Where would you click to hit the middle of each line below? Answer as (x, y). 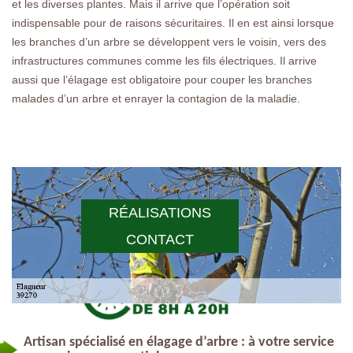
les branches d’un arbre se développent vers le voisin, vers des (169, 41)
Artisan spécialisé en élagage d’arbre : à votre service (179, 342)
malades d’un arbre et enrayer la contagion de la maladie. (156, 98)
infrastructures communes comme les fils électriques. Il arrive (164, 60)
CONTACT (160, 240)
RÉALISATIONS (160, 213)
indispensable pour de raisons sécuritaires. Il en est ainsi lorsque (173, 22)
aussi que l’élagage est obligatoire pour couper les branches (162, 79)
